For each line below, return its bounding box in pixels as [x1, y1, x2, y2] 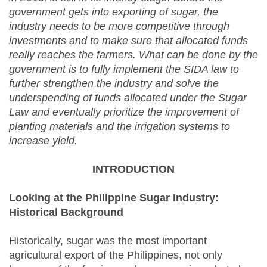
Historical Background [9, 206, 123, 219]
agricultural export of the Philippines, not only [9, 249, 222, 262]
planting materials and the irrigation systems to [9, 120, 230, 133]
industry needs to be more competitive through [9, 20, 229, 33]
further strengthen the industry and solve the [9, 77, 219, 90]
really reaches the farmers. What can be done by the [9, 49, 258, 61]
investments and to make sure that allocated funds [9, 35, 248, 47]
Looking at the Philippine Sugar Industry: [9, 192, 219, 204]
